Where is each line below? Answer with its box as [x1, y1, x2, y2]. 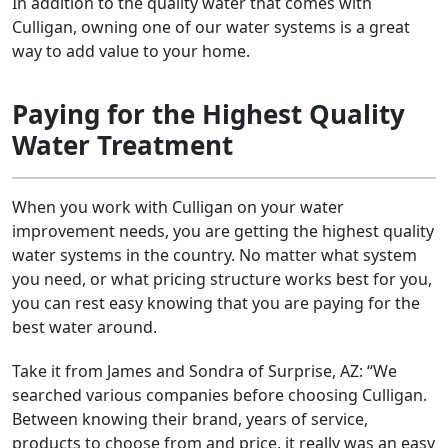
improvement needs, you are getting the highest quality [12, 220, 434, 242]
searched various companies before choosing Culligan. [12, 384, 427, 406]
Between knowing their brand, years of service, [12, 408, 368, 430]
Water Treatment [12, 127, 233, 163]
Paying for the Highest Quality [12, 96, 405, 132]
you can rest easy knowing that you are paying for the [12, 292, 420, 314]
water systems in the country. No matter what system [12, 244, 417, 266]
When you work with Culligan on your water [12, 196, 344, 218]
